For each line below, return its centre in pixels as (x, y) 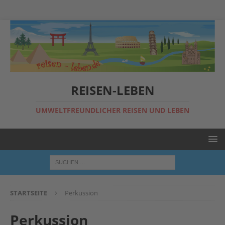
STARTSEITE (29, 193)
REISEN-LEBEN (113, 90)
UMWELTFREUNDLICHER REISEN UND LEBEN (113, 110)
